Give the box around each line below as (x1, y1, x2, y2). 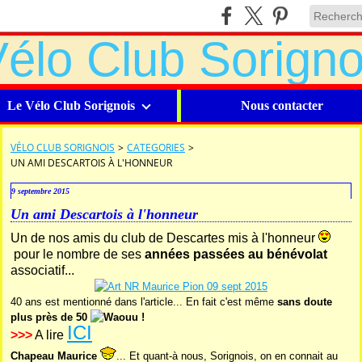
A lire (32, 328, 67, 342)
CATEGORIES (127, 141, 185, 154)
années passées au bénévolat (145, 247, 327, 261)
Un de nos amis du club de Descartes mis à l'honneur (11, 231, 318, 245)
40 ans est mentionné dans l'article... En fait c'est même (11, 296, 277, 308)
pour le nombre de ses (11, 247, 145, 261)
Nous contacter (241, 99, 323, 112)
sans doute (277, 296, 332, 308)
